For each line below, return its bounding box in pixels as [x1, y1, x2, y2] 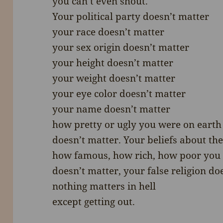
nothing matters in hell [52, 180, 156, 193]
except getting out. [52, 195, 135, 209]
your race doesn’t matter [52, 25, 165, 39]
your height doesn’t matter [52, 56, 174, 70]
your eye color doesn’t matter [52, 87, 186, 101]
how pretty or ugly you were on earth [52, 118, 222, 131]
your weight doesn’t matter [52, 72, 176, 85]
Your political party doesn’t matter [52, 10, 210, 23]
